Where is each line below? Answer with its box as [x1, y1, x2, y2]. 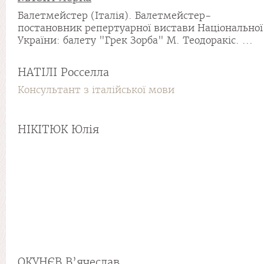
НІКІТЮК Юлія [18, 123, 99, 136]
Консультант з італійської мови [18, 84, 174, 95]
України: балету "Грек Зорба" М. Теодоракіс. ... [18, 35, 253, 46]
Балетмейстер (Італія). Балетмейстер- [18, 10, 212, 21]
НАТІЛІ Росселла [18, 65, 109, 79]
